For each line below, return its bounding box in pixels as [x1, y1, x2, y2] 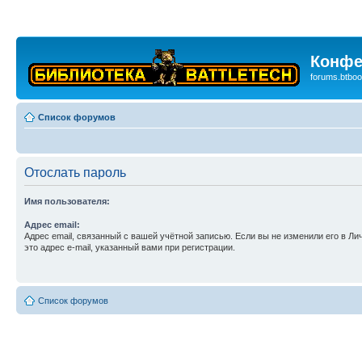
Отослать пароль [24, 166, 126, 179]
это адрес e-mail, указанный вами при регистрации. [24, 242, 235, 252]
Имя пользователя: [24, 196, 110, 206]
